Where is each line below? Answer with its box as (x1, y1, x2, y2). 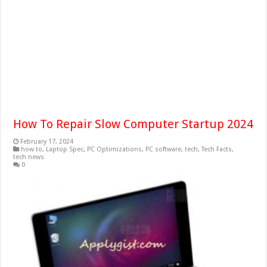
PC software (145, 145, 182, 153)
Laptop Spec (46, 145, 84, 153)
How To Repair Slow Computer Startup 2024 (13, 116, 254, 131)
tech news (13, 153, 45, 161)
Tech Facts (201, 145, 232, 153)
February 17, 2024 (20, 137, 74, 145)
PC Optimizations (87, 145, 142, 153)
